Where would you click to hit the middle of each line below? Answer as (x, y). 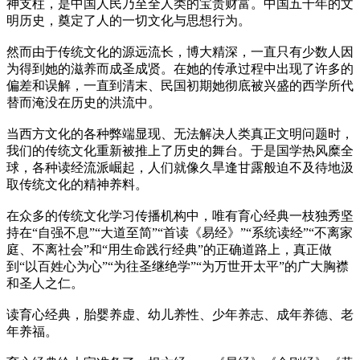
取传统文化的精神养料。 (77, 184)
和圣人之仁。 (45, 283)
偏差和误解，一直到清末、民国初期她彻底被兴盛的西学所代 (180, 85)
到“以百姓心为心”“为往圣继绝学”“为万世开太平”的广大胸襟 (178, 266)
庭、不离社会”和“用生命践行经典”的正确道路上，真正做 (169, 249)
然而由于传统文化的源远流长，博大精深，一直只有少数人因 (180, 51)
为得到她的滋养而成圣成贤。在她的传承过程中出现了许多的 (180, 68)
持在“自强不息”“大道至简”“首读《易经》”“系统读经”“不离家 (180, 232)
